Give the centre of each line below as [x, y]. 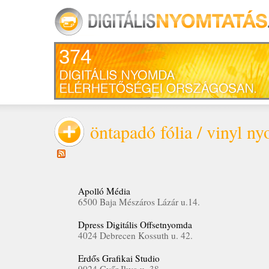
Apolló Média [104, 191]
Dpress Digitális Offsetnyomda [135, 225]
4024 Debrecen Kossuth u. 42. [135, 235]
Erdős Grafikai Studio [119, 258]
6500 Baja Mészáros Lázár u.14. [139, 202]
